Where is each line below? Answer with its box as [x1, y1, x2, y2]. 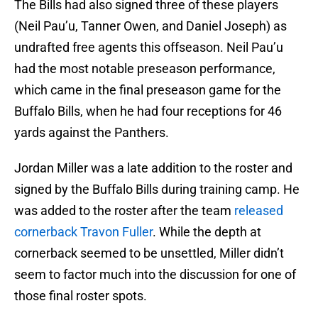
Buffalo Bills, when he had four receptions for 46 [14, 104, 282, 119]
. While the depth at [153, 224, 261, 240]
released [231, 203, 283, 219]
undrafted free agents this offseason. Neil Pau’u [14, 40, 283, 55]
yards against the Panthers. [14, 125, 169, 141]
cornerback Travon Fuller [14, 224, 153, 240]
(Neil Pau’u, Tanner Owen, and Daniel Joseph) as [14, 18, 287, 34]
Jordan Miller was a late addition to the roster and [14, 160, 292, 176]
